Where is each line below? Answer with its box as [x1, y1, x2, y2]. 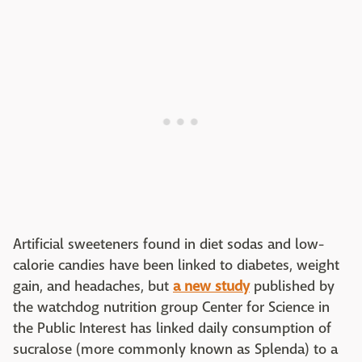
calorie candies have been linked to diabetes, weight [13, 255, 339, 275]
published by [250, 276, 335, 296]
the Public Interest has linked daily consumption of [13, 318, 331, 338]
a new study [173, 276, 250, 296]
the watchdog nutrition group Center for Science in [13, 297, 330, 317]
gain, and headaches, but [13, 276, 173, 296]
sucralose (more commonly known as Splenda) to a [13, 339, 338, 359]
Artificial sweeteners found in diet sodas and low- [13, 234, 324, 254]
